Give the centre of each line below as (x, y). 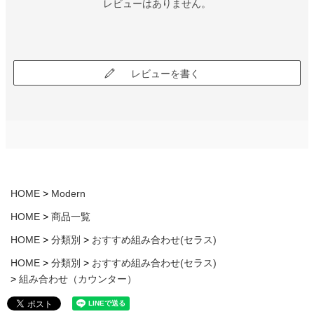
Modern (68, 194)
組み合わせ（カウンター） (78, 279)
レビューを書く (165, 74)
